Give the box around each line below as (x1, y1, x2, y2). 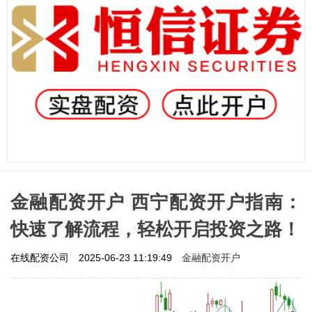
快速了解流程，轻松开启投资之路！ (10, 218, 300, 240)
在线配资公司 (10, 251, 72, 263)
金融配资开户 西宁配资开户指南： (10, 191, 302, 212)
